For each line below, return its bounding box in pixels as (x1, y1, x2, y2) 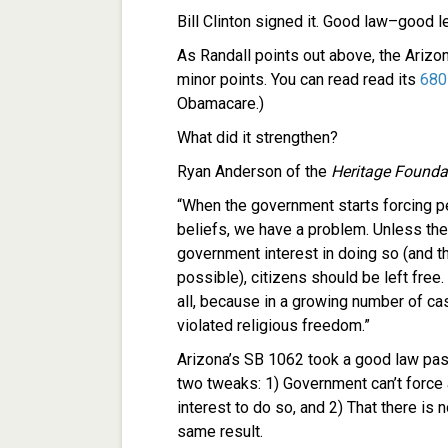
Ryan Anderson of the (177, 162, 331, 182)
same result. (177, 422, 263, 442)
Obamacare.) (177, 94, 264, 114)
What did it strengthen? (177, 128, 342, 148)
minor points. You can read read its (177, 70, 420, 90)
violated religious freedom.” (177, 316, 370, 336)
